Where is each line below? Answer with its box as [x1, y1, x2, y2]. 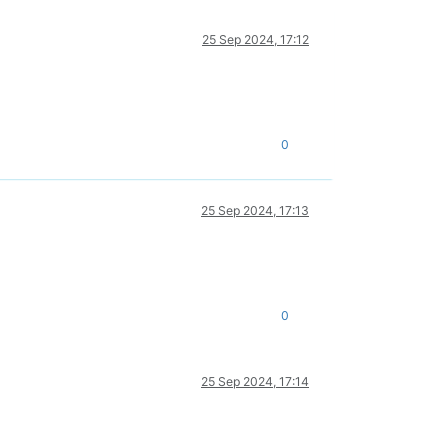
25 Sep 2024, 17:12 [202, 32, 309, 48]
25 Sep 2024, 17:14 [201, 374, 309, 390]
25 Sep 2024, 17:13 [201, 203, 309, 219]
